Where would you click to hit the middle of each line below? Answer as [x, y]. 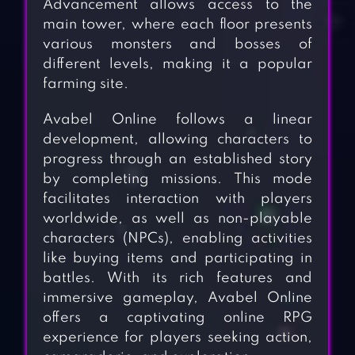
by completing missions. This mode [177, 179]
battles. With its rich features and [177, 279]
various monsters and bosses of [177, 45]
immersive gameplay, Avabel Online [177, 298]
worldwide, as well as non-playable [177, 219]
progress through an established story [177, 160]
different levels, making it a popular [177, 65]
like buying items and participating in [177, 259]
